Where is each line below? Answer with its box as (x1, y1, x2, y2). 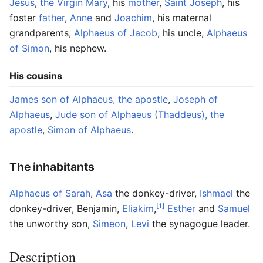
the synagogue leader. (149, 218, 250, 230)
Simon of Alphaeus (48, 123, 131, 136)
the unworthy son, (9, 218, 93, 230)
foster (9, 11, 39, 23)
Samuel (218, 203, 250, 215)
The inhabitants (9, 159, 95, 174)
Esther (167, 203, 195, 215)
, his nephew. (49, 42, 106, 54)
